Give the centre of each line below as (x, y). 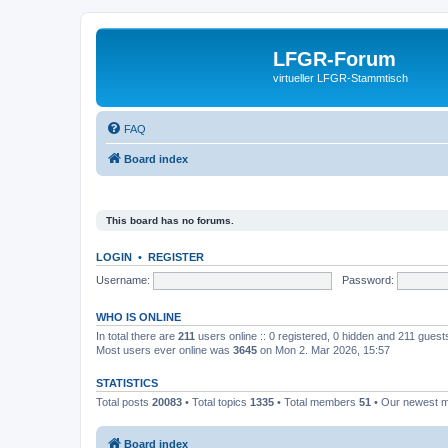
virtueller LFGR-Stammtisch (340, 78)
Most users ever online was (164, 350)
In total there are (137, 336)
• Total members (316, 402)
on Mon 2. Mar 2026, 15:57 (323, 350)
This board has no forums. (170, 220)
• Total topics (216, 402)
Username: (123, 279)
